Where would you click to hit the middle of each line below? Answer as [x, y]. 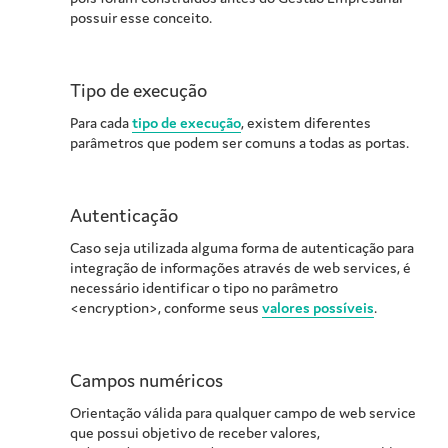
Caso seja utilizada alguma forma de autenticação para [242, 248]
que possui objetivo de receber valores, [195, 433]
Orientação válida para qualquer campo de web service [243, 413]
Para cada [101, 123]
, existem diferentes [306, 123]
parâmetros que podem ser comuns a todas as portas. [239, 143]
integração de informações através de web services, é [240, 268]
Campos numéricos [146, 380]
